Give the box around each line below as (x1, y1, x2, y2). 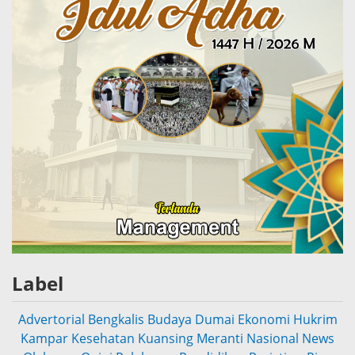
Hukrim (292, 310, 338, 328)
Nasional (246, 329, 299, 347)
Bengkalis (87, 310, 144, 328)
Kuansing (138, 329, 193, 347)
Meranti (197, 329, 243, 347)
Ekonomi (237, 310, 290, 328)
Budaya (147, 310, 192, 328)
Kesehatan (71, 329, 135, 347)
